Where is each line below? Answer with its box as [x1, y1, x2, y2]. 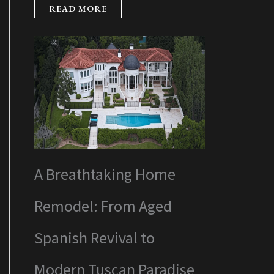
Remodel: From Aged [34, 195, 172, 216]
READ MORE [49, 3, 107, 15]
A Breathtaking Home [34, 163, 176, 184]
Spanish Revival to [34, 227, 155, 248]
